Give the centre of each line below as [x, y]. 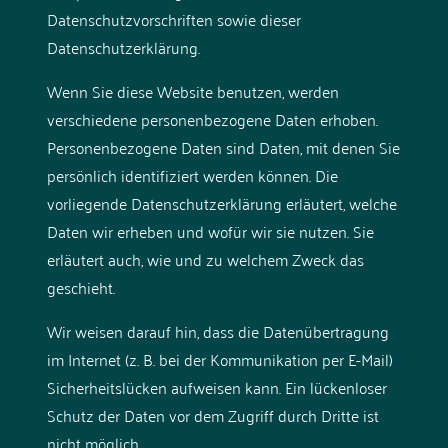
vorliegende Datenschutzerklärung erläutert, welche [221, 202]
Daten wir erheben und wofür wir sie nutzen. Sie [210, 230]
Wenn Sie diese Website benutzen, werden [192, 90]
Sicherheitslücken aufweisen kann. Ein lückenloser [216, 386]
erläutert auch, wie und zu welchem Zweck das [205, 258]
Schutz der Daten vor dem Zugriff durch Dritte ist [212, 414]
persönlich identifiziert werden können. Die [192, 174]
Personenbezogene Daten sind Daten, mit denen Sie [223, 146]
